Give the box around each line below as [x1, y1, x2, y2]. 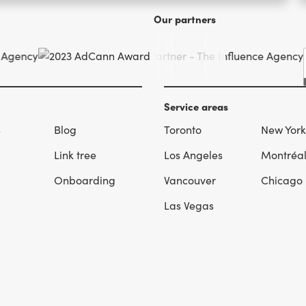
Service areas [164, 99, 228, 114]
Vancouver [164, 172, 216, 187]
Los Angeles [164, 148, 223, 163]
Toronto [164, 122, 201, 137]
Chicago [260, 172, 303, 187]
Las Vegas [164, 197, 214, 212]
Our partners [154, 12, 216, 27]
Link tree [54, 148, 97, 163]
